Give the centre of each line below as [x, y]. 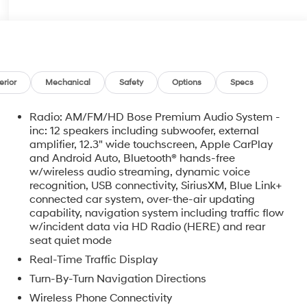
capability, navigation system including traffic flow [157, 213]
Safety [132, 83]
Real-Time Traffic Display [94, 260]
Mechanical [68, 83]
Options [187, 83]
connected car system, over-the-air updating [143, 200]
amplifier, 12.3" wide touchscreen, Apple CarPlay [151, 145]
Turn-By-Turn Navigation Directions [119, 279]
